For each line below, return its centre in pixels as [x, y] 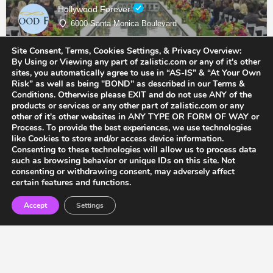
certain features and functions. [71, 183]
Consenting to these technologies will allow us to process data [134, 150]
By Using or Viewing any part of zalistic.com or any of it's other [136, 62]
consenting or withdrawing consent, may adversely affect [123, 172]
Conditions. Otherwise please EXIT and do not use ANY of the [132, 95]
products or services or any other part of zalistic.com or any [128, 106]
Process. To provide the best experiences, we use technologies [132, 128]
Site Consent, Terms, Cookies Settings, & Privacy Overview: [126, 51]
